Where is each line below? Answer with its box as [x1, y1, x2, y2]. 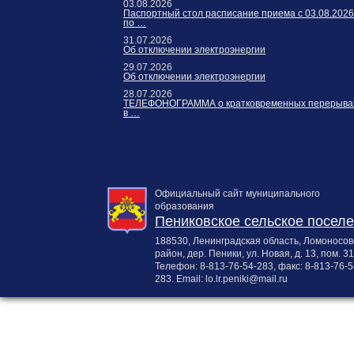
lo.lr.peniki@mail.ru [205, 273, 288, 284]
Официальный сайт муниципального [155, 188, 320, 199]
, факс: [273, 261, 305, 272]
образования [155, 201, 214, 212]
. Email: [171, 273, 205, 284]
